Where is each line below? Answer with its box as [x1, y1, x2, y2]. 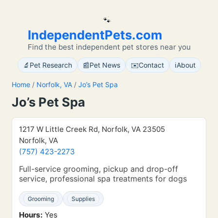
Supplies [72, 195, 95, 202]
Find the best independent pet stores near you [27, 42, 191, 52]
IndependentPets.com [27, 27, 162, 42]
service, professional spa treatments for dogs [19, 174, 187, 183]
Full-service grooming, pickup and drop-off [19, 164, 178, 174]
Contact [138, 61, 164, 69]
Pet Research [29, 61, 72, 69]
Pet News [89, 61, 120, 69]
